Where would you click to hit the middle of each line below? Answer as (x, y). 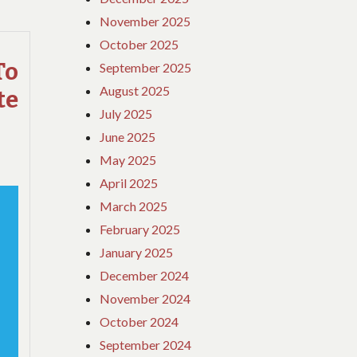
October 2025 (139, 44)
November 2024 (145, 298)
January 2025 (137, 252)
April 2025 (129, 182)
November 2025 (145, 21)
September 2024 (146, 344)
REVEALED (45, 64)
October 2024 (139, 321)
